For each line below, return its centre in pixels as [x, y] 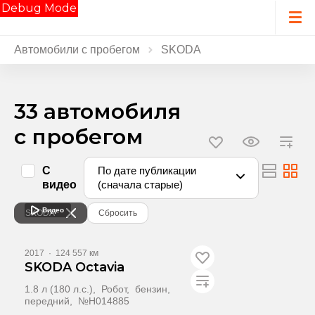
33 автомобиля [97, 111]
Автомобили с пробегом [77, 50]
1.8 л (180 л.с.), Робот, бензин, [99, 289]
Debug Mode [39, 8]
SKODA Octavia [75, 267]
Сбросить [118, 213]
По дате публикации [147, 171]
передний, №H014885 [77, 301]
